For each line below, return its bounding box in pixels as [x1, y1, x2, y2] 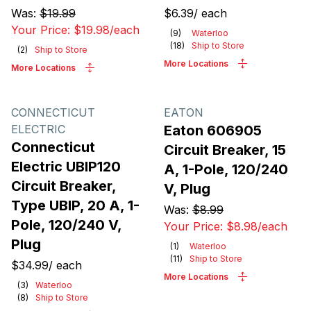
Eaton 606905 [164, 122, 262, 139]
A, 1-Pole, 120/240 [164, 161, 288, 178]
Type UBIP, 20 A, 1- [11, 197, 140, 214]
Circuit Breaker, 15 [164, 142, 286, 158]
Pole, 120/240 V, [11, 217, 121, 233]
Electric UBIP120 [11, 158, 121, 175]
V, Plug [164, 180, 210, 197]
